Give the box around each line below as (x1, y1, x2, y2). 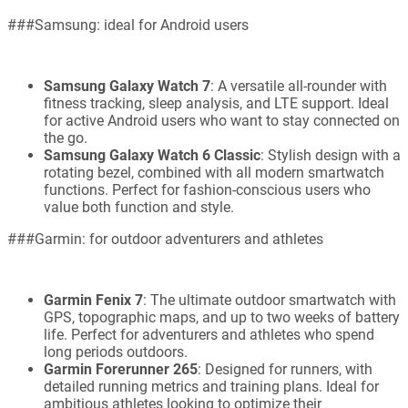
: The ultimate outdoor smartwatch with (143, 291, 396, 310)
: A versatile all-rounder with (210, 77, 387, 96)
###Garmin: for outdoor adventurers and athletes (7, 230, 323, 249)
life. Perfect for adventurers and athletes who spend (44, 326, 374, 344)
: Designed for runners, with (198, 361, 372, 379)
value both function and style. (44, 199, 234, 217)
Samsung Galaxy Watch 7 (44, 77, 210, 96)
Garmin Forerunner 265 (44, 361, 198, 379)
